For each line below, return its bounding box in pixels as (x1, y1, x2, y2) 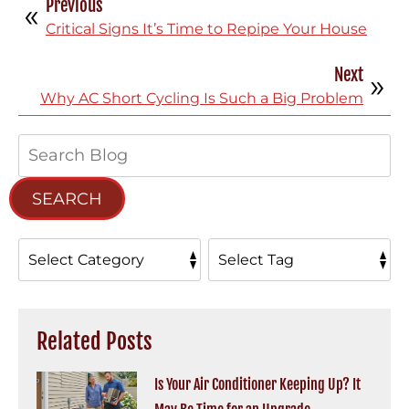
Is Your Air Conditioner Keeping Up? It (153, 375, 361, 394)
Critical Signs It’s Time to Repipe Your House (46, 20, 367, 38)
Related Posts (37, 328, 152, 356)
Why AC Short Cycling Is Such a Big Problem (40, 89, 363, 108)
